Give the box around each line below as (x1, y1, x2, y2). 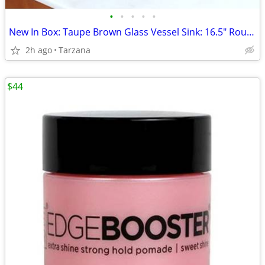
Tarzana (59, 44, 91, 56)
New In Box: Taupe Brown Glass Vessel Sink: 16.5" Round (247, 25, 254, 38)
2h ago (25, 44, 52, 56)
